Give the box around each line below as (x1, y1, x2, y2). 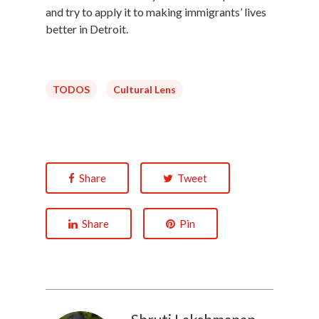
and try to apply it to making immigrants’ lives (46, 5, 266, 19)
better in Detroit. (46, 22, 128, 36)
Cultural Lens (113, 83, 176, 96)
